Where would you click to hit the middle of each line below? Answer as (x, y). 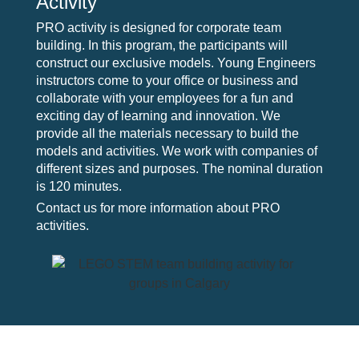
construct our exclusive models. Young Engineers (175, 63)
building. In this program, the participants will (161, 45)
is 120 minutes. (79, 186)
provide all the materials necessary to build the (167, 133)
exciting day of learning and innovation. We (158, 115)
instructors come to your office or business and (167, 80)
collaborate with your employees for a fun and (164, 98)
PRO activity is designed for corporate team (158, 27)
